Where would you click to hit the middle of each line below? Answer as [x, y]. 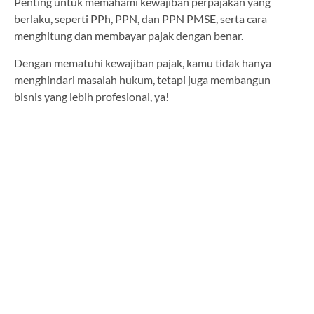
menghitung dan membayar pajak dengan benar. [130, 36]
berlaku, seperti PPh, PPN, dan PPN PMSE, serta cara [141, 19]
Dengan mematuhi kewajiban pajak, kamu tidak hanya [143, 62]
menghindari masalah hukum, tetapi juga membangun [142, 79]
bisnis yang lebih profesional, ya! [91, 96]
